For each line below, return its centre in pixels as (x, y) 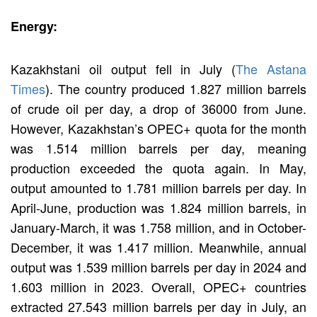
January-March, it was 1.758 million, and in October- (158, 227)
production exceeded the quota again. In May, (158, 167)
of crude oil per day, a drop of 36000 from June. (158, 108)
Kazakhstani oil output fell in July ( (123, 68)
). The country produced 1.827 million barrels (176, 88)
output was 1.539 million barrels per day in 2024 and (158, 266)
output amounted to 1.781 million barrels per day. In (158, 187)
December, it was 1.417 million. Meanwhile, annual (158, 247)
